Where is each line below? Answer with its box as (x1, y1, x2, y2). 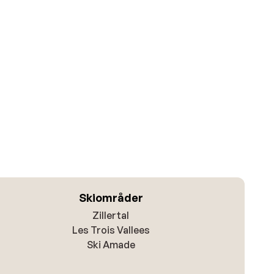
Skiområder (78, 191, 143, 205)
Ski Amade (86, 239, 135, 251)
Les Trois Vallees (72, 224, 150, 237)
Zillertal (92, 209, 130, 222)
